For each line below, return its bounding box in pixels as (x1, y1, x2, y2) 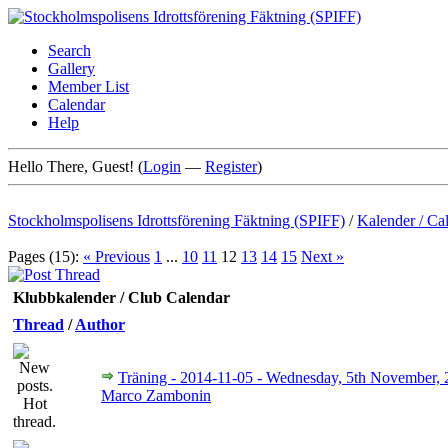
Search (48, 42, 91, 59)
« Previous (83, 248, 150, 265)
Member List (48, 78, 129, 95)
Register (205, 158, 257, 175)
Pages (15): (8, 248, 79, 265)
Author (75, 316, 125, 333)
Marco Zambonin (101, 387, 211, 404)
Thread (13, 316, 64, 333)
